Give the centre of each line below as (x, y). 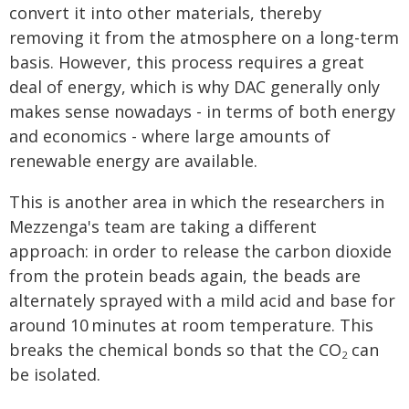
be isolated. (55, 374)
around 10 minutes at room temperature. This (191, 325)
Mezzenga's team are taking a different (163, 226)
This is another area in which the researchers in (197, 202)
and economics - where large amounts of (170, 136)
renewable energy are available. (133, 161)
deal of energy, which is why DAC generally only (194, 87)
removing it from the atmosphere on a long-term (204, 37)
